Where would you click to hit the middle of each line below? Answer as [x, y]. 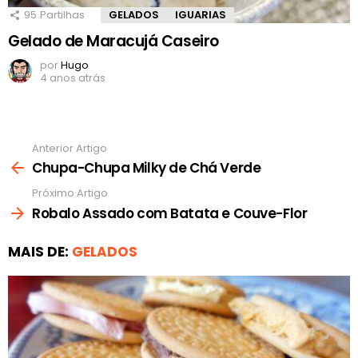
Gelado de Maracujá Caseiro [113, 41]
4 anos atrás [73, 78]
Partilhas [62, 14]
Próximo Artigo [70, 193]
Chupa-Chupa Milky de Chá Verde [147, 168]
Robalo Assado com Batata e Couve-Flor [170, 213]
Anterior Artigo [70, 148]
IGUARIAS [201, 14]
